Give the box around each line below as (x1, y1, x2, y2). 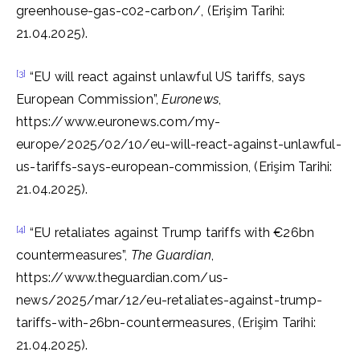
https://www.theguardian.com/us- (16, 270, 229, 285)
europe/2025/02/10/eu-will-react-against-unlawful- (16, 137, 342, 152)
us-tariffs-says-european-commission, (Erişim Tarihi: (16, 159, 333, 174)
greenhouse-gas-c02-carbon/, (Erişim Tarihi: (16, 3, 285, 18)
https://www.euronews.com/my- (16, 114, 221, 129)
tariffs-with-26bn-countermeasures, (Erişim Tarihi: (16, 315, 317, 330)
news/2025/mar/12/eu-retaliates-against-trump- (16, 292, 323, 308)
